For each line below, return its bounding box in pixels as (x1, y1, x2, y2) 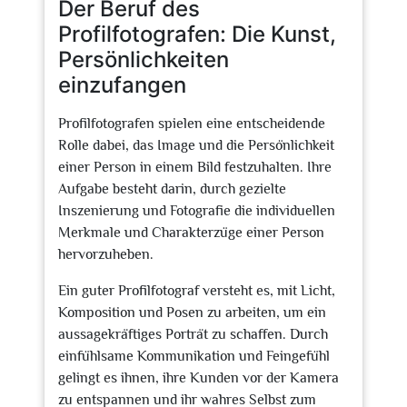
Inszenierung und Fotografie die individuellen (58, 203, 335, 219)
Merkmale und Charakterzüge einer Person (58, 224, 324, 241)
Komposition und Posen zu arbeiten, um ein (58, 304, 326, 321)
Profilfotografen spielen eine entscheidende (58, 115, 325, 132)
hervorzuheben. (58, 246, 154, 263)
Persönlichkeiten (58, 46, 229, 73)
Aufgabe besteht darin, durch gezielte (58, 181, 286, 197)
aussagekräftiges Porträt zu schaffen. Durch (58, 326, 328, 342)
